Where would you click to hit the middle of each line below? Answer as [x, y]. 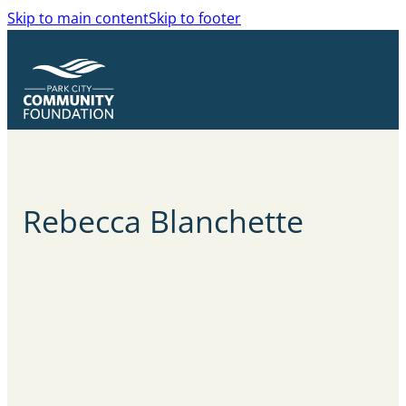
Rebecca [87, 221]
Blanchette [227, 221]
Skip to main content [78, 18]
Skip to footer [195, 18]
